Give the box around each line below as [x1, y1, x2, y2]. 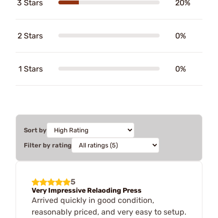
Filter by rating [24, 141, 72, 149]
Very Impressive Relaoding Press [32, 186, 142, 195]
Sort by [24, 126, 47, 134]
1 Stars [18, 64, 43, 73]
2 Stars [18, 31, 43, 40]
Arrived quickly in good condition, [32, 195, 154, 205]
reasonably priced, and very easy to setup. [32, 207, 186, 217]
